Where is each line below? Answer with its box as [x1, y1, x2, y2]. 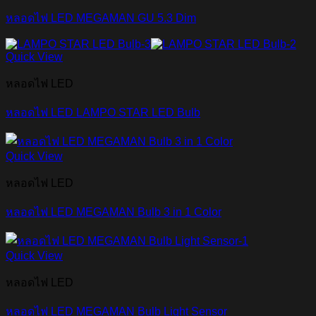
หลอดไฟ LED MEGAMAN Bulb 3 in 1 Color [6, 206, 221, 219]
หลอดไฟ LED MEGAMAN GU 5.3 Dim [6, 12, 196, 25]
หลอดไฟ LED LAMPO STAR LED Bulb [6, 107, 200, 119]
